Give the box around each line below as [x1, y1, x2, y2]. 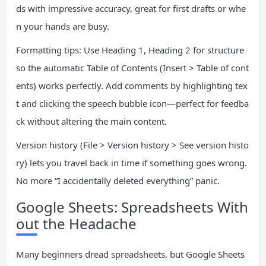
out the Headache [16, 214, 137, 233]
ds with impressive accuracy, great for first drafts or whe [16, 2, 246, 14]
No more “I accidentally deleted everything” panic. [16, 175, 220, 186]
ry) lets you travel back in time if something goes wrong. [16, 157, 247, 169]
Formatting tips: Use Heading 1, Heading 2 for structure [16, 44, 244, 56]
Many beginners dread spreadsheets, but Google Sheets [16, 248, 245, 260]
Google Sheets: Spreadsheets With [16, 197, 248, 217]
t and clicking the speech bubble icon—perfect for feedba [16, 97, 249, 109]
